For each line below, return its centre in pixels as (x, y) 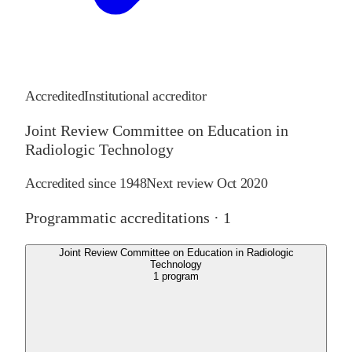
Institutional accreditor (145, 96)
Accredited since (72, 183)
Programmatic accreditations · (124, 218)
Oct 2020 (242, 183)
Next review (182, 183)
